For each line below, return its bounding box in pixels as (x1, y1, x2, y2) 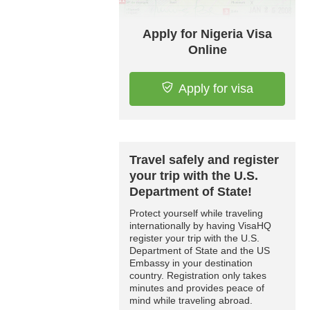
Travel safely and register (129, 153, 279, 167)
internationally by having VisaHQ (129, 220, 271, 232)
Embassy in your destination (129, 257, 253, 269)
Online (188, 43, 227, 57)
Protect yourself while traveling (129, 208, 263, 219)
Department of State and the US (129, 245, 270, 257)
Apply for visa (178, 82, 253, 96)
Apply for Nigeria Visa (143, 27, 272, 42)
